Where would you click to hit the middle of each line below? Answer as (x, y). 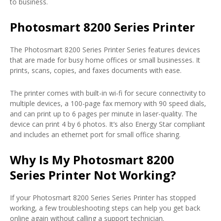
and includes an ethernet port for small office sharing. (95, 134)
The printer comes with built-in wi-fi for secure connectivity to (108, 93)
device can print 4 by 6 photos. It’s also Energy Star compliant (108, 124)
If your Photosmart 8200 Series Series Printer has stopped (103, 198)
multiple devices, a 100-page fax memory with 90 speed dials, (108, 103)
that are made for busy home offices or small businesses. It (105, 60)
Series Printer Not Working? (93, 175)
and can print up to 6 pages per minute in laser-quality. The (104, 114)
